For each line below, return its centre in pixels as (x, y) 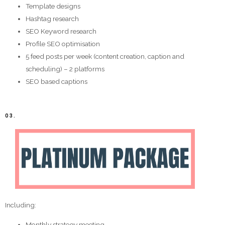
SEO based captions (57, 81)
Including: (21, 205)
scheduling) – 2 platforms (65, 69)
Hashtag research (52, 18)
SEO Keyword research (61, 31)
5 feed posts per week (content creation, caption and (105, 56)
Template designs (53, 6)
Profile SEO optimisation (63, 43)
